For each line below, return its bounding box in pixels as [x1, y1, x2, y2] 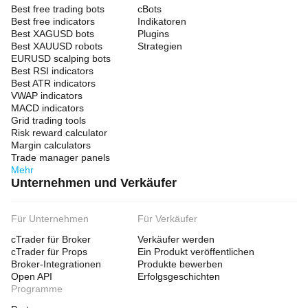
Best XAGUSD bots [11, 28, 94, 39]
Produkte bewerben [137, 258, 223, 269]
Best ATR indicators [11, 78, 96, 89]
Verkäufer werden [137, 234, 214, 245]
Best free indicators [11, 16, 95, 27]
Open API [11, 271, 52, 282]
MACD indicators [11, 102, 84, 113]
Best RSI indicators [11, 65, 93, 76]
